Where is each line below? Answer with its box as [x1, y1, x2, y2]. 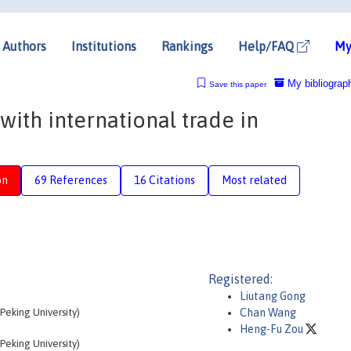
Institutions [71, 38, 136, 53]
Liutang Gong [240, 290, 306, 302]
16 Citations [134, 173, 195, 186]
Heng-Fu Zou [240, 323, 306, 335]
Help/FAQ [238, 38, 297, 53]
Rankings [161, 38, 213, 53]
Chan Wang [240, 306, 296, 319]
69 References [34, 173, 107, 186]
